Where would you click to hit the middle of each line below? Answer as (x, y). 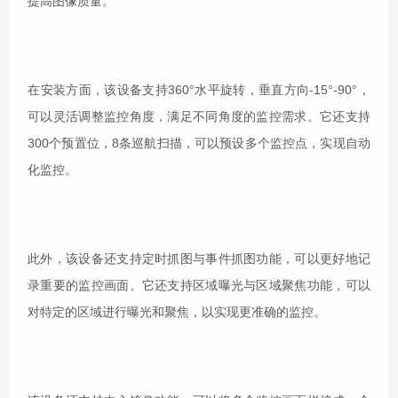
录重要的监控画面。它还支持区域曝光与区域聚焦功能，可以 (199, 286)
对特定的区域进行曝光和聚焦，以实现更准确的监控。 (177, 312)
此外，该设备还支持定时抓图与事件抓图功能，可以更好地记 (199, 259)
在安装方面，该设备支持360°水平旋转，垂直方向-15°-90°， (199, 90)
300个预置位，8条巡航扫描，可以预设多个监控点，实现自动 (199, 143)
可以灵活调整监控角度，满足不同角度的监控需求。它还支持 (199, 117)
